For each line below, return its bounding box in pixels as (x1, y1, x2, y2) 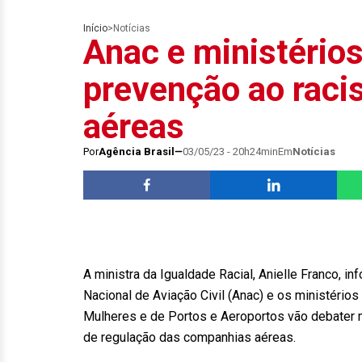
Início (83, 23, 107, 34)
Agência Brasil (99, 145, 175, 158)
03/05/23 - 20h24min (183, 145, 278, 158)
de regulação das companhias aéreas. (83, 330, 302, 345)
